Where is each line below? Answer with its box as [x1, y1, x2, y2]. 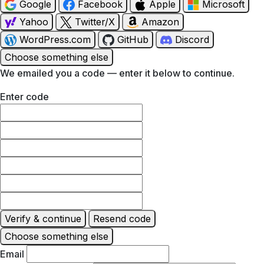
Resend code [93, 212, 151, 225]
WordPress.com [19, 33, 91, 45]
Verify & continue [5, 212, 81, 225]
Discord [175, 33, 209, 45]
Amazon [141, 15, 179, 28]
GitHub [117, 33, 148, 45]
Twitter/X [75, 15, 115, 28]
